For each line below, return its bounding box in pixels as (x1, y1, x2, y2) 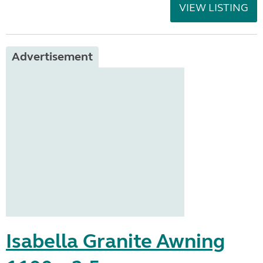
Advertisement (12, 49, 93, 64)
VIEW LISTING (179, 1, 248, 14)
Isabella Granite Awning (6, 229, 225, 254)
